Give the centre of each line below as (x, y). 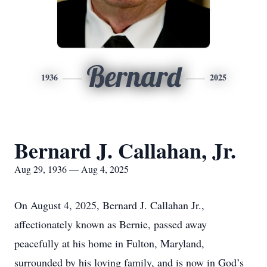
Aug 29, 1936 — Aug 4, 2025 (72, 169)
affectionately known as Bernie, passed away (111, 224)
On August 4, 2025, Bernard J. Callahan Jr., (109, 205)
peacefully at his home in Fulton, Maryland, (109, 243)
